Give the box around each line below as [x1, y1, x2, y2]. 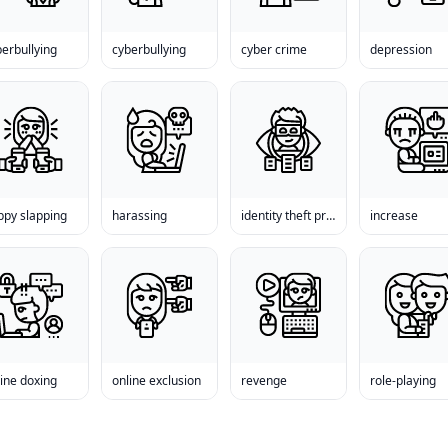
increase [370, 206, 419, 224]
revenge [241, 371, 287, 389]
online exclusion [111, 371, 201, 389]
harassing [111, 206, 167, 224]
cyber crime [241, 41, 307, 59]
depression [370, 41, 433, 59]
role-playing [370, 371, 437, 389]
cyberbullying [111, 41, 186, 59]
